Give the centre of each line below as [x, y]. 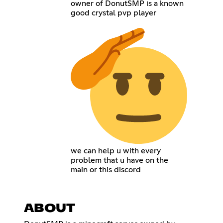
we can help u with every [116, 151]
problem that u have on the [120, 160]
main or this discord [106, 169]
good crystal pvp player [114, 13]
